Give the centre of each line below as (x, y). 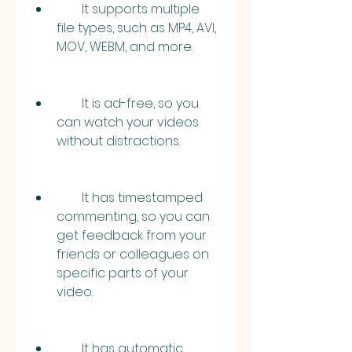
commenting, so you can (133, 216)
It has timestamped (69, 198)
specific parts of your (123, 273)
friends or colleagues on (133, 254)
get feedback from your (132, 235)
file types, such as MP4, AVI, (136, 28)
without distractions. (118, 141)
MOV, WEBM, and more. (125, 47)
